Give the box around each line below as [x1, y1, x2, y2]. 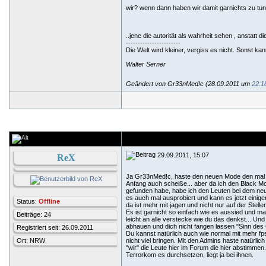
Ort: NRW [17, 237, 45, 244]
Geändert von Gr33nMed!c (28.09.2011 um [126, 80, 252, 87]
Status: [17, 198, 39, 205]
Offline [39, 198, 60, 205]
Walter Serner [126, 61, 166, 68]
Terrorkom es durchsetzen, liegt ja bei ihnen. [126, 251, 254, 258]
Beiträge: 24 [17, 211, 51, 218]
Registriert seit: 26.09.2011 [17, 224, 93, 231]
